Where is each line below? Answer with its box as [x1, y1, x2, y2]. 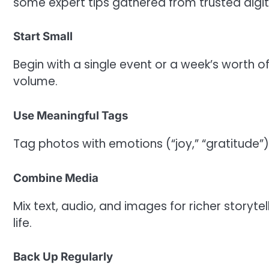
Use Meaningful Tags [13, 109, 128, 122]
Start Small [13, 29, 73, 44]
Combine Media [13, 171, 98, 185]
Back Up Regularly [13, 250, 113, 264]
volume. [13, 73, 58, 90]
